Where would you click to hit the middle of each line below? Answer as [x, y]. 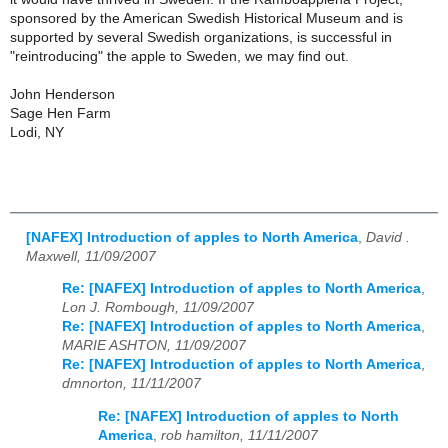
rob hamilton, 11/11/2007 [239, 435]
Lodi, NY [37, 132]
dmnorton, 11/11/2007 [131, 384]
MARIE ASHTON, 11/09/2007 [154, 346]
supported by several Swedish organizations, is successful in [201, 37]
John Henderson [62, 94]
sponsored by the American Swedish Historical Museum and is [206, 18]
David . [388, 237]
